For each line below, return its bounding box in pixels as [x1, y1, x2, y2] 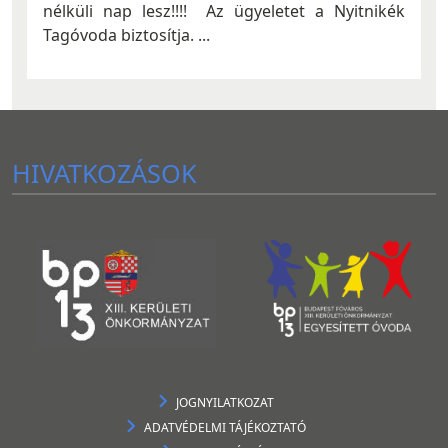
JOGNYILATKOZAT [175, 393, 274, 411]
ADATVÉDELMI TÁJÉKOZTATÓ [143, 418, 306, 436]
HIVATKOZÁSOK [12, 156, 197, 190]
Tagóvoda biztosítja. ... [43, 24, 210, 46]
